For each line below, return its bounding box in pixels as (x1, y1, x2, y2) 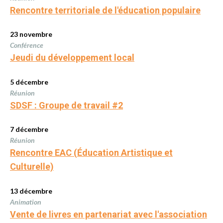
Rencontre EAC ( (10, 147, 77, 158)
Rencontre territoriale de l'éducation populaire (10, 5, 201, 15)
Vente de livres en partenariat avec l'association (10, 209, 207, 220)
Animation (10, 197, 41, 206)
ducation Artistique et (82, 147, 173, 158)
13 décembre (10, 186, 52, 195)
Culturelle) (10, 161, 54, 172)
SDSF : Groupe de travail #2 (10, 100, 123, 111)
